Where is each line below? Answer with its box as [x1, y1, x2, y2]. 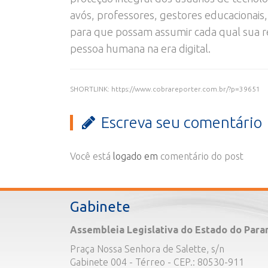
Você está [70, 150, 113, 162]
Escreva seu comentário [101, 113, 262, 131]
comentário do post [158, 150, 243, 162]
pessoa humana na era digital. [70, 42, 211, 54]
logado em [113, 150, 158, 162]
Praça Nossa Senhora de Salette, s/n [70, 243, 224, 254]
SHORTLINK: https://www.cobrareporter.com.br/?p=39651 [70, 84, 260, 93]
